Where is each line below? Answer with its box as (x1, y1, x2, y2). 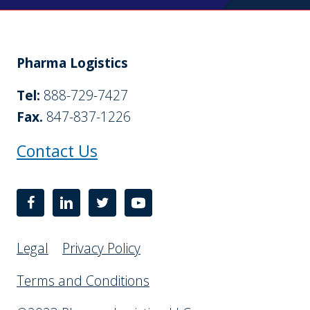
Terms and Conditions (17, 271, 149, 290)
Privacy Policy (62, 238, 140, 257)
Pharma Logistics (17, 53, 128, 72)
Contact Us (17, 139, 98, 162)
